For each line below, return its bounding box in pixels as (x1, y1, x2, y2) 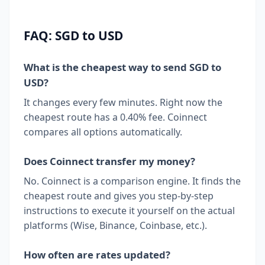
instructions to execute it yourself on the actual (24, 203, 235, 217)
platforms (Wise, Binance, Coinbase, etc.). (24, 218, 207, 232)
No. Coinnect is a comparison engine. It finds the (24, 174, 241, 188)
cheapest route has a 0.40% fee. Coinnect (24, 110, 207, 124)
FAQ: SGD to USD (24, 27, 123, 44)
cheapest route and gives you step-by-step (24, 189, 214, 202)
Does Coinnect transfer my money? (24, 154, 195, 168)
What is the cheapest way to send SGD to (24, 60, 221, 74)
